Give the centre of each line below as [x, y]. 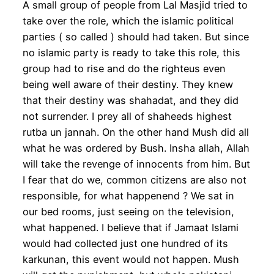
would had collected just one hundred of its [125, 244]
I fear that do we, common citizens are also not [134, 180]
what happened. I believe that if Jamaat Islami [130, 228]
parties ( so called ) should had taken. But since [135, 37]
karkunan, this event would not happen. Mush [131, 260]
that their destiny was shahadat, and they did [130, 101]
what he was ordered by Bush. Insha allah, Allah [136, 148]
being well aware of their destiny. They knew [128, 85]
